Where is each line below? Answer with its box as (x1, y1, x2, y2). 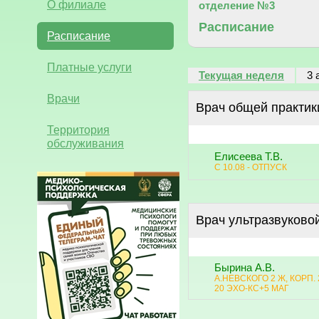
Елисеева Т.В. (214, 150, 283, 162)
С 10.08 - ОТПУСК (214, 162, 287, 172)
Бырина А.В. (214, 261, 275, 273)
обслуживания (47, 136, 124, 150)
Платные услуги (47, 60, 132, 73)
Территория (47, 122, 110, 136)
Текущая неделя (199, 69, 284, 81)
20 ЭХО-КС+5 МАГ (214, 283, 289, 293)
